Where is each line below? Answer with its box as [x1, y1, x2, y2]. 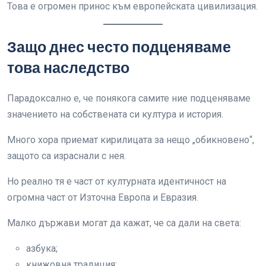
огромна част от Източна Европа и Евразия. [7, 192, 198, 203]
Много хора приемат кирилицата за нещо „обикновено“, [7, 134, 254, 145]
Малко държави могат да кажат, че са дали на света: [7, 217, 241, 229]
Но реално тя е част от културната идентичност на [7, 176, 226, 187]
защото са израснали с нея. [7, 150, 126, 161]
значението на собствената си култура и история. [7, 109, 223, 120]
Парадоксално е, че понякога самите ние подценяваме [7, 93, 251, 104]
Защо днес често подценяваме [7, 37, 231, 58]
